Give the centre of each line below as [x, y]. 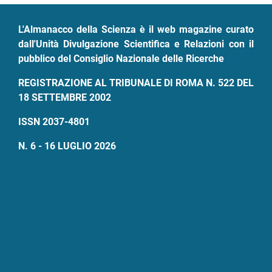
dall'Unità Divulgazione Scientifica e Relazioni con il [136, 44]
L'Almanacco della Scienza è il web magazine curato [136, 30]
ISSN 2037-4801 [54, 122]
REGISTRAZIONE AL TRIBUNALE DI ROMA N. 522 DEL [136, 83]
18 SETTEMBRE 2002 [65, 98]
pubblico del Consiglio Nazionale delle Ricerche [121, 59]
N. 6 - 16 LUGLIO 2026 [67, 146]
